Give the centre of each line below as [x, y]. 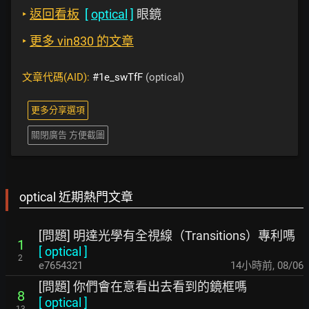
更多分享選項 [58, 110]
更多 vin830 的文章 [82, 41]
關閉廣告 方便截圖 [68, 135]
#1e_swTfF [118, 78]
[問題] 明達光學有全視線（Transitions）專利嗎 [167, 236]
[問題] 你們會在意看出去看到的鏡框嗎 [143, 287]
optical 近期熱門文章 [76, 197]
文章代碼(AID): [57, 78]
